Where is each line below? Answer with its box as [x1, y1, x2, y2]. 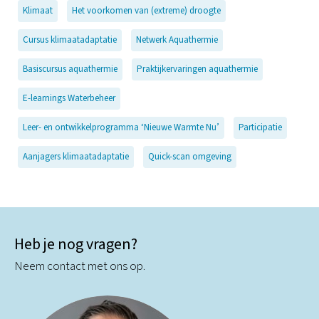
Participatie [239, 120, 282, 134]
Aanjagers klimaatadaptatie [23, 150, 129, 163]
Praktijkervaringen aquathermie [137, 62, 258, 75]
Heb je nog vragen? [14, 233, 137, 256]
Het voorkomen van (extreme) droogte [72, 4, 221, 17]
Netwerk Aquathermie [136, 33, 218, 46]
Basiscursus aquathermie [23, 62, 117, 75]
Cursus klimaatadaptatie [23, 33, 117, 46]
